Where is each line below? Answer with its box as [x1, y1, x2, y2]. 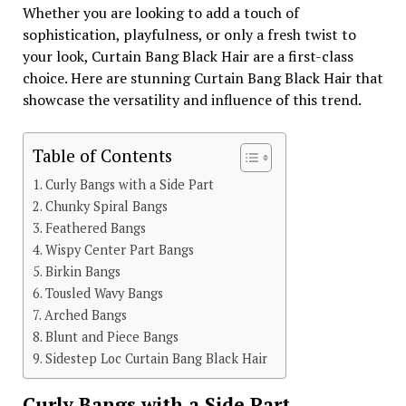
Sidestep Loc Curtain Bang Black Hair [44, 350, 267, 367]
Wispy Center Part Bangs [44, 241, 194, 258]
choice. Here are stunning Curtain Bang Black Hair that [22, 68, 383, 88]
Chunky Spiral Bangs [44, 198, 171, 215]
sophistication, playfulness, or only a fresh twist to [22, 24, 356, 44]
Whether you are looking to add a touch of [22, 3, 299, 23]
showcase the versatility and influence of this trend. [22, 90, 364, 110]
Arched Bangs [43, 306, 127, 324]
